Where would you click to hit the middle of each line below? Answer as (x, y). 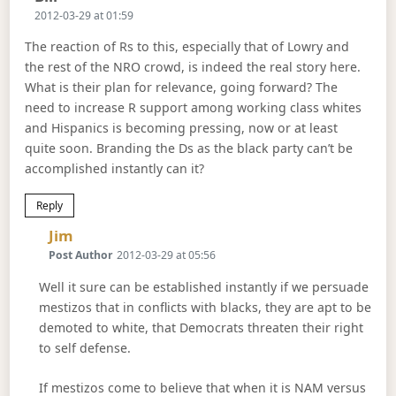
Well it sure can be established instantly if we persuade (203, 286)
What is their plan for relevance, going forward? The (182, 87)
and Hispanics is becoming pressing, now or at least (182, 127)
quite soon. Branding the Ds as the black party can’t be (189, 148)
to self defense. (84, 347)
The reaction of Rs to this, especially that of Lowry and (187, 46)
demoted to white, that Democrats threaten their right (201, 327)
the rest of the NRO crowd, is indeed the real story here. (193, 66)
